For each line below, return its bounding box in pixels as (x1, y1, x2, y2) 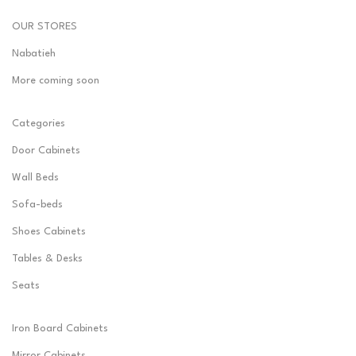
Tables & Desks (12, 253, 83, 265)
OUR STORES (12, 21, 78, 33)
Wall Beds (12, 172, 60, 184)
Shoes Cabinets (12, 226, 87, 238)
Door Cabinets (12, 145, 81, 157)
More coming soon (12, 75, 100, 87)
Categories (12, 118, 66, 130)
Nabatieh (12, 48, 56, 60)
